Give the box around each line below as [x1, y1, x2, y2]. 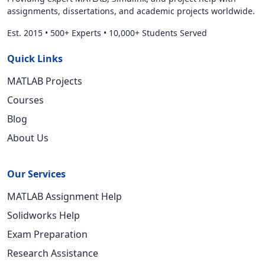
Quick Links [7, 52, 63, 65]
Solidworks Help [7, 209, 80, 222]
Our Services [7, 167, 66, 180]
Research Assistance [7, 247, 98, 260]
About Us [7, 131, 49, 144]
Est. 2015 [7, 27, 43, 38]
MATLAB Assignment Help [7, 190, 122, 203]
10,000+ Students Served [109, 27, 207, 38]
